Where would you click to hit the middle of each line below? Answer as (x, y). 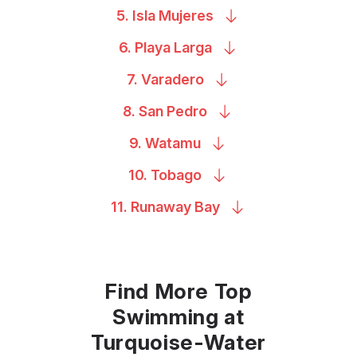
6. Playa (146, 47)
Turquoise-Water (178, 342)
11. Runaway (152, 206)
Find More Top (178, 291)
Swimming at (178, 316)
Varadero (172, 79)
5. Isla (137, 15)
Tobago (176, 175)
